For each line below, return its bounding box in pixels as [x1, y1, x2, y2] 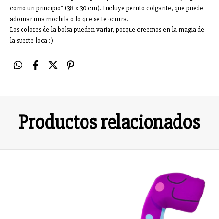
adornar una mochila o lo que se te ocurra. [10, 14, 128, 23]
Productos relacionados [19, 110, 200, 134]
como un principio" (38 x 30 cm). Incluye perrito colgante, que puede [10, 3, 203, 12]
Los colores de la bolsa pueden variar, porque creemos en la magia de [10, 25, 204, 34]
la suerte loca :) [10, 36, 53, 44]
